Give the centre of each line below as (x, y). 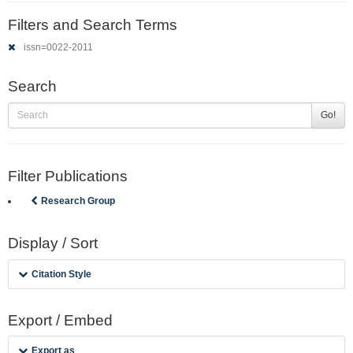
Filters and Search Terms (93, 24)
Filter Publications (68, 176)
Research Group (78, 201)
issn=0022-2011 (58, 47)
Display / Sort (53, 243)
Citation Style (62, 274)
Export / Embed (60, 320)
